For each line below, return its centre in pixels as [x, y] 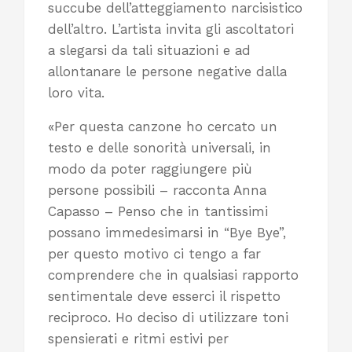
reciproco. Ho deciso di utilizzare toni [168, 318]
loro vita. [76, 93]
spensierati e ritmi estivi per [138, 339]
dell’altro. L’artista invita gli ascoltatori [171, 29]
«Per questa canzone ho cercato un [163, 127]
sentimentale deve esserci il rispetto [164, 297]
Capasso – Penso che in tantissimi [158, 212]
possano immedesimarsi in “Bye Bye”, [167, 233]
